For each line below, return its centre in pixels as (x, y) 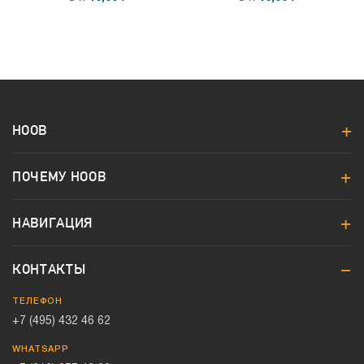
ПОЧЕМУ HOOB (59, 176)
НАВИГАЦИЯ (53, 223)
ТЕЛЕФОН (38, 301)
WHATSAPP (41, 349)
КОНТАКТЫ (49, 269)
